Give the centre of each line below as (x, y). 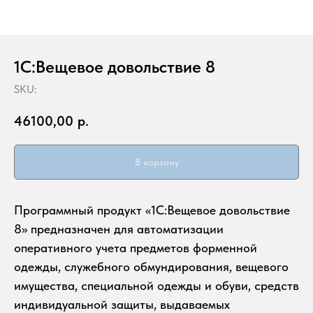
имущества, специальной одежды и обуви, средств (156, 285)
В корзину (156, 162)
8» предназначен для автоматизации (119, 228)
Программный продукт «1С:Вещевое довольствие (152, 210)
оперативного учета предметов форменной (136, 247)
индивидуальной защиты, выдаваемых (122, 304)
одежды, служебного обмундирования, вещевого (151, 266)
